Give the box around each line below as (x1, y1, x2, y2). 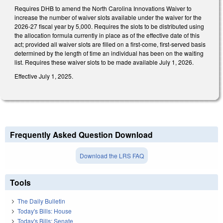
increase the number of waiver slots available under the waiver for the (14, 12, 202, 21)
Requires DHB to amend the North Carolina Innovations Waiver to (14, 3, 192, 12)
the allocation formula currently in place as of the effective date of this (14, 30, 200, 39)
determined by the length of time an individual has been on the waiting (14, 48, 204, 57)
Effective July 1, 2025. (14, 71, 73, 80)
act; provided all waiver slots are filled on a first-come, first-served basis (14, 39, 206, 48)
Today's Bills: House (17, 206, 72, 215)
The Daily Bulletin (17, 196, 65, 205)
